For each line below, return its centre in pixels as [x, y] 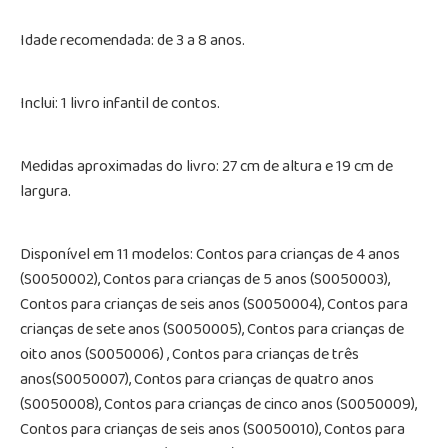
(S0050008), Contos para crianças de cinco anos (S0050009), [218, 405]
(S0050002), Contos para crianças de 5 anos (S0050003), [205, 280]
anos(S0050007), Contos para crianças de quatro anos [197, 380]
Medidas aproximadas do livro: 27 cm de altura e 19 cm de [206, 167]
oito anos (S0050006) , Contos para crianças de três [189, 355]
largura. [45, 192]
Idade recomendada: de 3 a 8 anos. [132, 41]
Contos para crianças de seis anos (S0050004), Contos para [214, 305]
